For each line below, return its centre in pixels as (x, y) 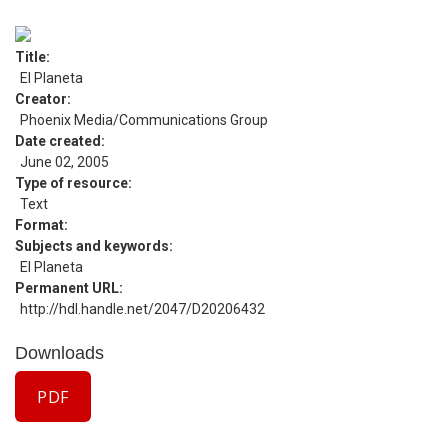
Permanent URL (67, 288)
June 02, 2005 (64, 162)
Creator (41, 99)
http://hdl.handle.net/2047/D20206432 (142, 309)
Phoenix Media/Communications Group (144, 120)
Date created (58, 141)
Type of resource (71, 183)
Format (39, 225)
